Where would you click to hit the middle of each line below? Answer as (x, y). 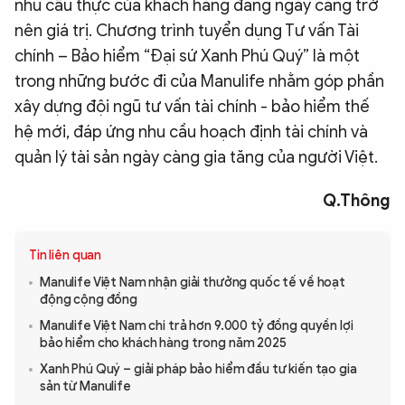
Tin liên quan (66, 256)
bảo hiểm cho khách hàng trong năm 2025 (163, 344)
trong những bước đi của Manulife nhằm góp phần (199, 82)
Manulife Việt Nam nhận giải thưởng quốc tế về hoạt (193, 283)
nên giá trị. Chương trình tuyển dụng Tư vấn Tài (187, 31)
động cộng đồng (89, 300)
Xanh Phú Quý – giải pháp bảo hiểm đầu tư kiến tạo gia (198, 370)
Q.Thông (357, 201)
